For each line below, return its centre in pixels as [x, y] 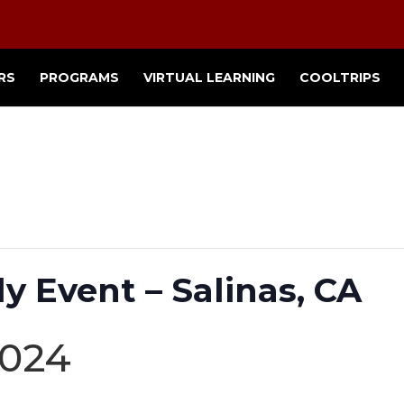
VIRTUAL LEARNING [209, 78]
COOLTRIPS [340, 78]
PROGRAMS [79, 78]
